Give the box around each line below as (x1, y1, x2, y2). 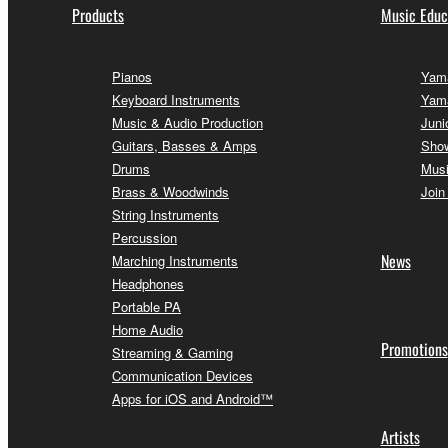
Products (72, 2, 124, 27)
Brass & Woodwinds (112, 181, 229, 201)
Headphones (112, 273, 184, 293)
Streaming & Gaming (112, 342, 233, 362)
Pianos (112, 66, 152, 86)
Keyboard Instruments (112, 89, 240, 109)
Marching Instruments (112, 250, 238, 270)
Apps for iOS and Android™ (112, 388, 273, 408)
